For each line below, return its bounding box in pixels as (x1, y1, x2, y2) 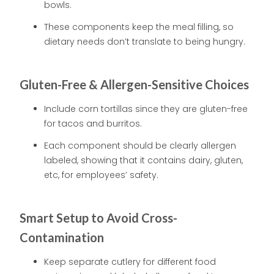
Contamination (20, 230, 104, 245)
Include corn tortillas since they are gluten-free (44, 103, 248, 116)
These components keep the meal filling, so (44, 21, 234, 34)
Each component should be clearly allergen (44, 139, 236, 152)
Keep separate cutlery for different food (44, 256, 216, 268)
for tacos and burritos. (44, 117, 142, 130)
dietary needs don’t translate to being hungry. (44, 35, 245, 48)
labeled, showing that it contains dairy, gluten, (44, 154, 243, 167)
